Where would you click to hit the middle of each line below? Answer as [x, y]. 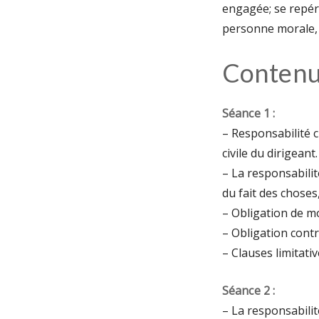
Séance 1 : [249, 113]
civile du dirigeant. [270, 153]
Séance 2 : [249, 291]
